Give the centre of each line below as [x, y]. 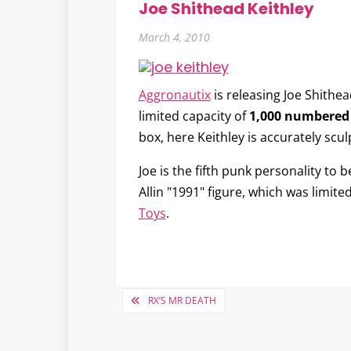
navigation [176, 326]
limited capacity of [194, 116]
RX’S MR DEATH [182, 301]
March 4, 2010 [174, 37]
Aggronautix [174, 95]
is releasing [247, 95]
